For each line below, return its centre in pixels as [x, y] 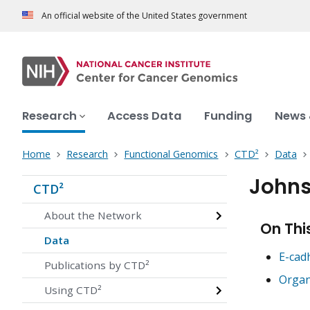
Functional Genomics [171, 154]
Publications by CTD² [97, 265]
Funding [228, 116]
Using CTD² [73, 290]
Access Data [145, 116]
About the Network [93, 216]
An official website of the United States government [144, 16]
